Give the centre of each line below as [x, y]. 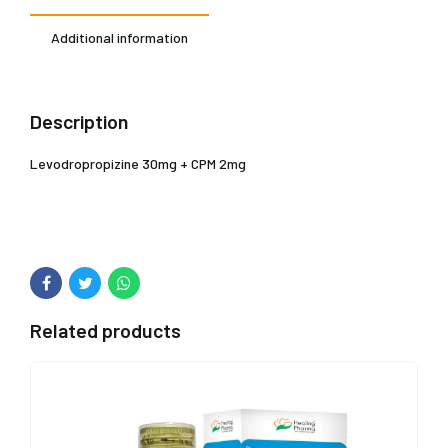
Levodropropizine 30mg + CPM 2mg [138, 164]
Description [79, 120]
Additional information [119, 37]
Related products [105, 330]
